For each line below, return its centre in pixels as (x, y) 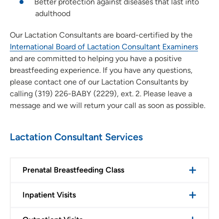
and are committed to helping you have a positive (96, 58)
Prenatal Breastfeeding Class (73, 170)
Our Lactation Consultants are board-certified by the (101, 35)
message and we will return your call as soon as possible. (108, 105)
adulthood (53, 13)
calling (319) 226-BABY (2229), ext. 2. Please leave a (101, 93)
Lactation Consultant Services (76, 137)
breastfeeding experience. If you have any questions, (101, 70)
